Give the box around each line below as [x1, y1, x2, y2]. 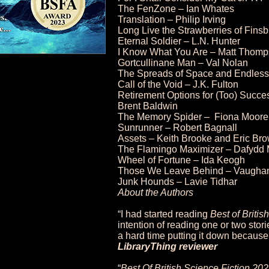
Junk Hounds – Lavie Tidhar [118, 177, 237, 187]
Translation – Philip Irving [118, 14, 226, 25]
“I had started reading [118, 209, 210, 219]
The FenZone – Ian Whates [118, 4, 234, 14]
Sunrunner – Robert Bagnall [118, 122, 237, 133]
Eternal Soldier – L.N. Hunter [118, 36, 240, 46]
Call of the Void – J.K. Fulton [118, 79, 238, 89]
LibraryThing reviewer [118, 241, 217, 252]
